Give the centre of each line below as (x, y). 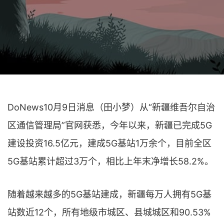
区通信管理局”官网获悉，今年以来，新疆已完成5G (110, 125)
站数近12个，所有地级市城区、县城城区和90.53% (109, 212)
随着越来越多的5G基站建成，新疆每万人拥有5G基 (109, 194)
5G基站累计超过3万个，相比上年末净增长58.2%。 (110, 161)
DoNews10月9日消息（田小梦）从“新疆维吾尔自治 (111, 107)
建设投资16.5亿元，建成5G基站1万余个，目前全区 (109, 143)
